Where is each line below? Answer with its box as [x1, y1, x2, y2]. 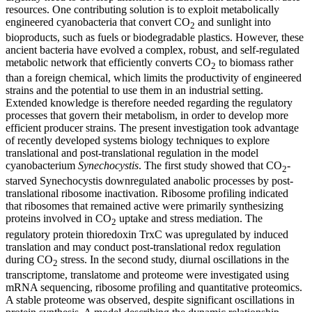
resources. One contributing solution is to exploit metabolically [6, 3, 279, 15]
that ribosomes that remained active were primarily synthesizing [6, 200, 283, 212]
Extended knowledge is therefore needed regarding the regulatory [6, 97, 292, 109]
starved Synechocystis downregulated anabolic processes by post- [6, 175, 293, 187]
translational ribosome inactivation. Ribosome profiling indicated [6, 187, 288, 200]
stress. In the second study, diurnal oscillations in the [58, 253, 289, 265]
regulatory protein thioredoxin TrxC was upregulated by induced [6, 228, 288, 240]
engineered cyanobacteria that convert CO [6, 15, 190, 28]
